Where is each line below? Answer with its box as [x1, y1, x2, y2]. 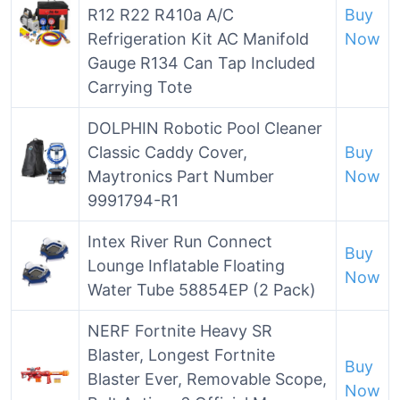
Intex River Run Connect [87, 232, 272, 251]
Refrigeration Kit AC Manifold [87, 29, 309, 48]
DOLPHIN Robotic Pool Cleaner [87, 119, 322, 137]
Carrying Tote [87, 78, 192, 96]
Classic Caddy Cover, [87, 143, 247, 162]
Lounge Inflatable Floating [87, 256, 285, 275]
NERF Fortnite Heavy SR [87, 321, 272, 340]
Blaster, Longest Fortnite [87, 346, 275, 364]
